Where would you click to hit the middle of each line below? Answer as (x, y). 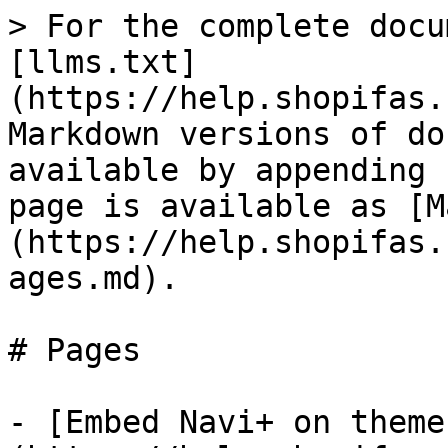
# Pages (74, 350)
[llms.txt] (103, 62)
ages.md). (93, 278)
